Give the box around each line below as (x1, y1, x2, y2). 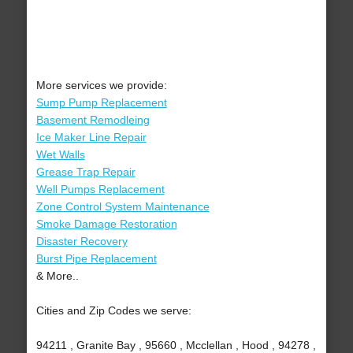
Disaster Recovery (35, 235, 128, 248)
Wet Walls (35, 148, 85, 162)
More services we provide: (35, 79, 167, 92)
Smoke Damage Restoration (35, 217, 177, 231)
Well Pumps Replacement (35, 183, 165, 196)
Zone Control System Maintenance (35, 200, 210, 214)
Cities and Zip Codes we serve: (35, 304, 191, 318)
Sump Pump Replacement (35, 96, 167, 110)
